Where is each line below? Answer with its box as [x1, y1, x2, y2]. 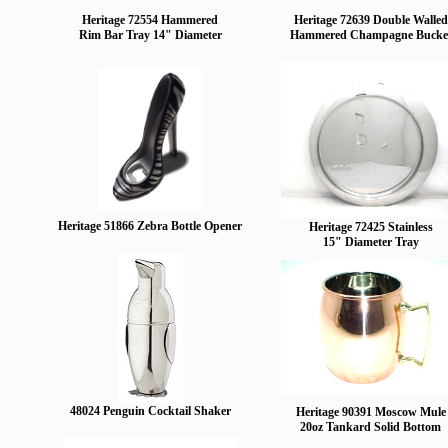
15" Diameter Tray [322, 235, 419, 249]
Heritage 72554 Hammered [82, 13, 218, 27]
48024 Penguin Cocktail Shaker [69, 404, 231, 418]
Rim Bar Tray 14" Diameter [78, 28, 222, 42]
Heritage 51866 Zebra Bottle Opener [58, 219, 242, 233]
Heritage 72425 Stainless [308, 220, 433, 234]
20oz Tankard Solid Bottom [300, 420, 441, 434]
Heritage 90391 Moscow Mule [295, 405, 446, 419]
